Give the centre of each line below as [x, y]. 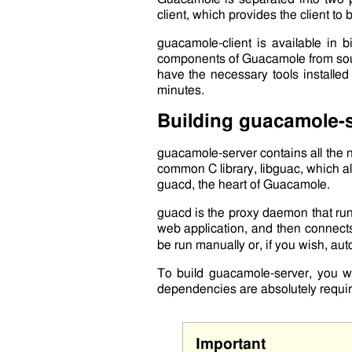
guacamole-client [204, 43]
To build [183, 273]
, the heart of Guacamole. [260, 184]
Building [198, 121]
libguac [280, 169]
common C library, [208, 169]
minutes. [180, 90]
